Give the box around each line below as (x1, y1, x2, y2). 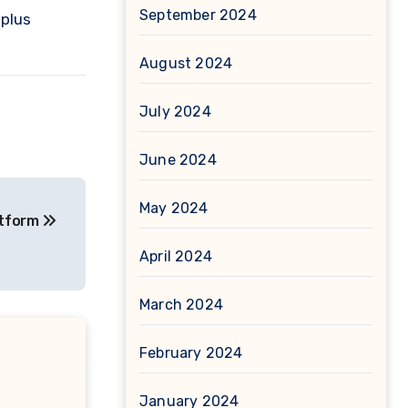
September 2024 (139, 6, 257, 24)
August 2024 (139, 55, 233, 72)
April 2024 (139, 248, 212, 265)
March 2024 (139, 296, 223, 313)
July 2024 (139, 103, 211, 120)
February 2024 (139, 344, 243, 362)
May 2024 (139, 199, 209, 217)
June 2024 (139, 151, 217, 168)
